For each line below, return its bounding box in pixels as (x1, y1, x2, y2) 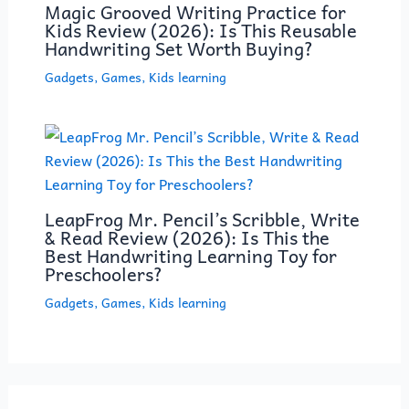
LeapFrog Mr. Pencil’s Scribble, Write (44, 204, 360, 234)
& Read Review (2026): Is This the (44, 222, 330, 252)
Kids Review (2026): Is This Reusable (44, 15, 357, 45)
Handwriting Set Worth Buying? (44, 33, 313, 63)
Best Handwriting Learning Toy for (44, 240, 337, 270)
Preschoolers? (44, 258, 163, 288)
